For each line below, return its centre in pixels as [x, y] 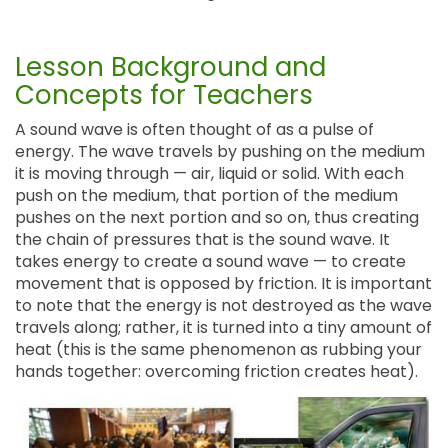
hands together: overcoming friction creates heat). [216, 371]
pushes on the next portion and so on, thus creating [217, 217]
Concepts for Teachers [164, 95]
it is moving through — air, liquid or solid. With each [209, 173]
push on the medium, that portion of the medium [206, 195]
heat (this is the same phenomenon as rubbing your [218, 349]
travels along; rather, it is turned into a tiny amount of [223, 327]
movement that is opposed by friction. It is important [223, 283]
